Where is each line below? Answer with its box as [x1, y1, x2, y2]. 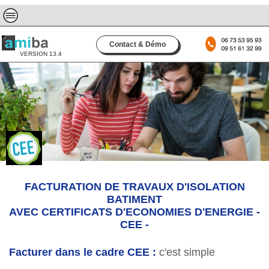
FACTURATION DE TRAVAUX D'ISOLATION [24, 181, 245, 193]
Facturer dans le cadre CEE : [9, 246, 156, 258]
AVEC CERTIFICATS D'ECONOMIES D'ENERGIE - [9, 206, 260, 219]
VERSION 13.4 [20, 50, 62, 58]
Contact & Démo [109, 40, 166, 49]
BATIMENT [107, 193, 162, 206]
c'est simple [159, 246, 215, 258]
